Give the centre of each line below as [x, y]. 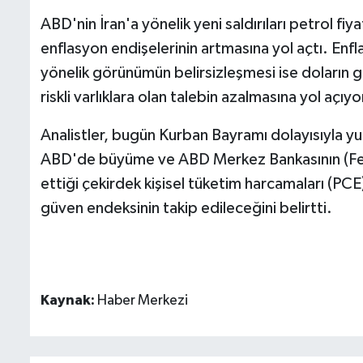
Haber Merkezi [143, 301]
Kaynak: [69, 301]
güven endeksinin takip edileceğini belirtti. [186, 209]
